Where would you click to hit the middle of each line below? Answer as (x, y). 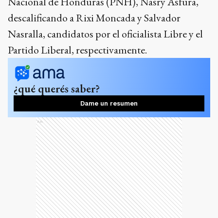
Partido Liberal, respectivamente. (77, 50)
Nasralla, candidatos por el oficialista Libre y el (105, 34)
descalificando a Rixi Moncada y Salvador (94, 18)
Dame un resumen (109, 103)
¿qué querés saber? (57, 89)
